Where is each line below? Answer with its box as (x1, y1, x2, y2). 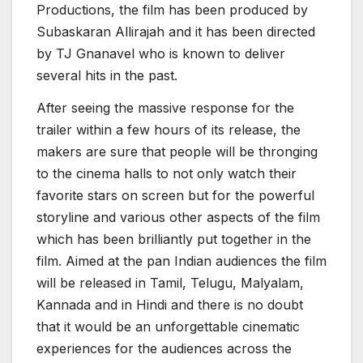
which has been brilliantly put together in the (36, 230, 311, 247)
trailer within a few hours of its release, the (36, 121, 301, 138)
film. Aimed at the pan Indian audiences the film (36, 252, 327, 269)
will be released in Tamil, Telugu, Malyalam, (36, 274, 304, 291)
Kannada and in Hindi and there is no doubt (36, 296, 303, 313)
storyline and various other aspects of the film (36, 208, 320, 225)
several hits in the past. (36, 66, 177, 83)
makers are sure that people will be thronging (36, 143, 318, 160)
